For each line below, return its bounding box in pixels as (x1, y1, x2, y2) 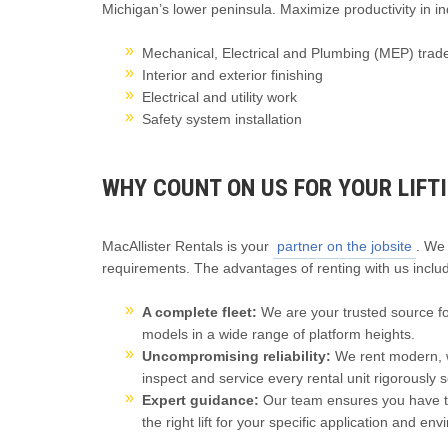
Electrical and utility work (142, 88, 297, 105)
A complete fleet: (142, 303, 257, 320)
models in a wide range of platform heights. (142, 325, 415, 342)
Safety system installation (142, 110, 302, 127)
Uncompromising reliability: (142, 347, 335, 364)
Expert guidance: (142, 391, 263, 408)
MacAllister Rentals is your (102, 237, 273, 254)
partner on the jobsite (277, 237, 412, 254)
